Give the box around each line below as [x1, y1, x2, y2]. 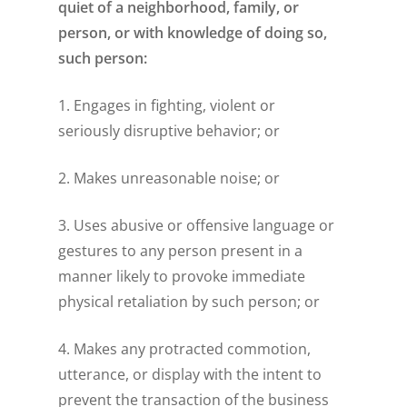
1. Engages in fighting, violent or [58, 95, 276, 116]
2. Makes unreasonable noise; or [58, 168, 281, 189]
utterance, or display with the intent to [58, 364, 323, 385]
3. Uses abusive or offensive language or [58, 215, 335, 236]
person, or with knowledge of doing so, [58, 23, 328, 44]
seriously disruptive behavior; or [58, 121, 281, 142]
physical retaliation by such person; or [58, 292, 321, 313]
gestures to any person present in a [58, 241, 303, 262]
